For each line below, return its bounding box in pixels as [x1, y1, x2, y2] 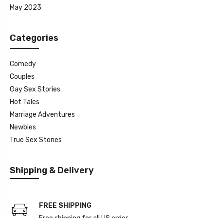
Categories [10, 32, 58, 43]
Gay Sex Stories [10, 85, 60, 93]
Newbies [10, 123, 36, 131]
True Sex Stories [10, 135, 62, 144]
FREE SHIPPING [39, 201, 91, 210]
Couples [10, 72, 35, 81]
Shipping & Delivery [10, 164, 94, 176]
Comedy [10, 59, 36, 68]
